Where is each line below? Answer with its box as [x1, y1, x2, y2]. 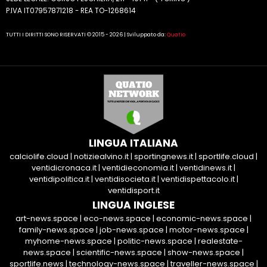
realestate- [197, 235, 243, 247]
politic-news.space [117, 235, 193, 247]
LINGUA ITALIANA [89, 136, 178, 151]
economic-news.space [156, 213, 248, 225]
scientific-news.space [76, 247, 162, 259]
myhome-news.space [24, 235, 112, 247]
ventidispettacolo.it [160, 173, 235, 185]
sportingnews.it [134, 151, 193, 163]
